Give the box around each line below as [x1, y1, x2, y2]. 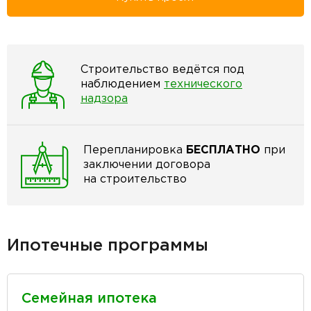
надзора [81, 94, 128, 105]
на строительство [83, 174, 187, 185]
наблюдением [81, 79, 164, 90]
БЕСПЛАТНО [186, 145, 260, 156]
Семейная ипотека [22, 292, 157, 305]
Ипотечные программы [7, 237, 208, 253]
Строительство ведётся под [81, 65, 244, 76]
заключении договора [83, 160, 210, 171]
